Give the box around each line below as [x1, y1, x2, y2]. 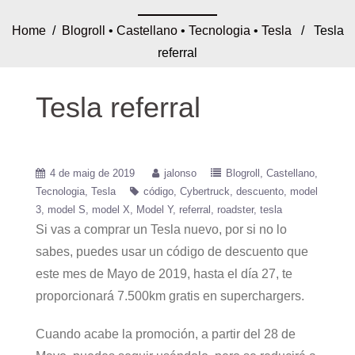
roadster [217, 204, 254, 216]
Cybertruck [180, 185, 230, 197]
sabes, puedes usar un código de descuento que [36, 245, 308, 258]
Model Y [136, 204, 173, 216]
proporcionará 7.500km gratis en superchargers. [36, 289, 304, 303]
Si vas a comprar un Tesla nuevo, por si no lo [36, 223, 287, 236]
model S [48, 204, 86, 216]
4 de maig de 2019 [50, 167, 135, 179]
